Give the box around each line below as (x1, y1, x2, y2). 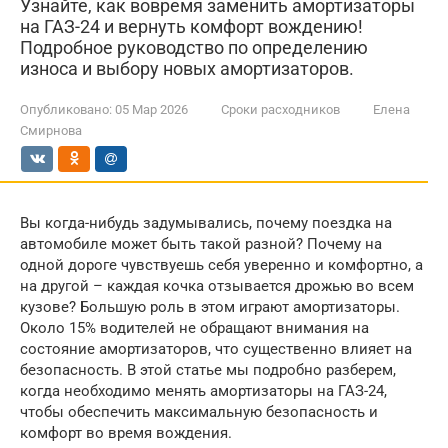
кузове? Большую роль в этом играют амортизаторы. (20, 298, 400, 316)
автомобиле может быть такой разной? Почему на (20, 235, 382, 253)
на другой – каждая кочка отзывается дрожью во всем (20, 277, 414, 295)
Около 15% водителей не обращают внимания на (20, 319, 369, 337)
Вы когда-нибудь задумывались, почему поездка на (20, 214, 392, 232)
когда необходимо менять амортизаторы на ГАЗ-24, (20, 382, 387, 400)
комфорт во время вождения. (20, 424, 232, 442)
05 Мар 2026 (115, 102, 188, 117)
